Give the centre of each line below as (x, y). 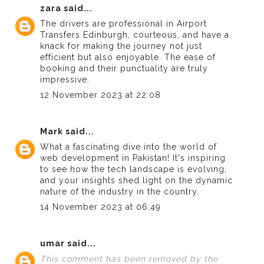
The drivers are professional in (109, 23)
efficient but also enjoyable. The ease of (128, 57)
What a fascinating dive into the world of (129, 146)
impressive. (65, 79)
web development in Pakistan (104, 158)
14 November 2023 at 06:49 (101, 207)
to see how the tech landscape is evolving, (134, 169)
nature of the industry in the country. (120, 191)
